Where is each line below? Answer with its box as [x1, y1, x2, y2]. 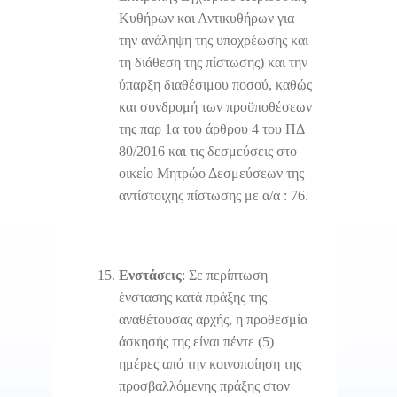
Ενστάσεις [119, 267, 182, 283]
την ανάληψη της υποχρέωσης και [119, 32, 308, 48]
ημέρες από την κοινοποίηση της [119, 355, 301, 371]
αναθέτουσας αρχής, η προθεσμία [119, 311, 307, 327]
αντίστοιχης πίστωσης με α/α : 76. [119, 187, 308, 203]
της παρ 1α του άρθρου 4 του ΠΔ [119, 121, 304, 136]
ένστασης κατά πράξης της [119, 289, 267, 305]
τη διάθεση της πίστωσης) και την [119, 54, 307, 70]
